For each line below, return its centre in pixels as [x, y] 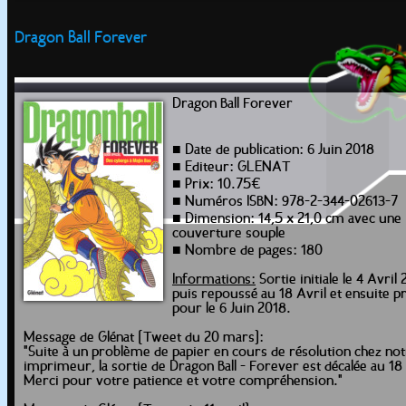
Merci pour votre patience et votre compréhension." [183, 382]
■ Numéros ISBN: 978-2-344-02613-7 [285, 202]
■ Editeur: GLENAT [231, 168]
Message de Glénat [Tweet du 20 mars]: [144, 338]
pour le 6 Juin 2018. [232, 309]
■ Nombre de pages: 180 [247, 251]
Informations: [214, 280]
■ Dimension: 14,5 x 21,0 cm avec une [287, 219]
